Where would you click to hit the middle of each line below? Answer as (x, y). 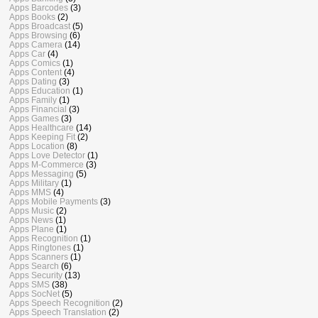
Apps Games (34, 118)
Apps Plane (32, 229)
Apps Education (40, 90)
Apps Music (32, 210)
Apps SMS (29, 284)
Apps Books (32, 16)
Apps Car (27, 53)
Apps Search (34, 265)
